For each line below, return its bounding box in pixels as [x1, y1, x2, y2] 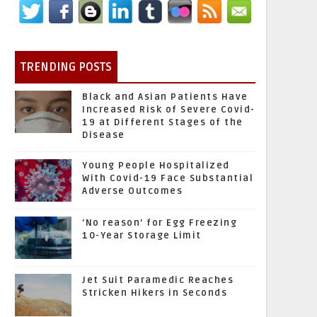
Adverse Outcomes [82, 185, 183, 197]
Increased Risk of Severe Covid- [82, 104, 255, 115]
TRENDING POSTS [21, 60, 112, 74]
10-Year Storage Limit [82, 230, 202, 241]
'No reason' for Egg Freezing [82, 217, 237, 229]
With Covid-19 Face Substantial [82, 173, 253, 184]
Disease [82, 129, 125, 141]
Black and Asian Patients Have [82, 91, 248, 103]
